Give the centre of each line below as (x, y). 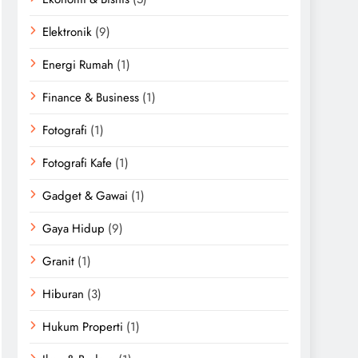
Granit (58, 261)
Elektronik (67, 32)
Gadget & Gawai (85, 196)
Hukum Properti (83, 327)
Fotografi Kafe (77, 163)
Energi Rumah (78, 65)
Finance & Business (91, 97)
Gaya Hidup (74, 229)
